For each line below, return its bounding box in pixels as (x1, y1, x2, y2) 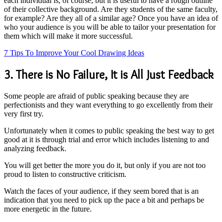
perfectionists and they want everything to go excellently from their (4, 100, 213, 109)
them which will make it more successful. (4, 31, 135, 40)
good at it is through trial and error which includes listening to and (4, 135, 209, 144)
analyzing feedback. (4, 144, 68, 153)
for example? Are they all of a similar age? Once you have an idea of (4, 13, 218, 22)
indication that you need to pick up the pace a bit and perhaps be (4, 195, 204, 204)
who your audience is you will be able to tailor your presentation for (4, 22, 216, 31)
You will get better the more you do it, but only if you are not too (4, 161, 206, 169)
